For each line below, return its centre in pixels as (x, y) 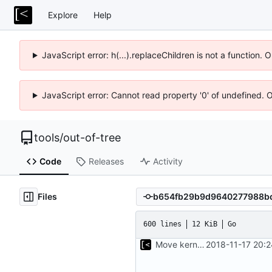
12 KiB (205, 224)
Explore (63, 15)
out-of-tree (92, 138)
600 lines (162, 224)
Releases (106, 161)
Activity (168, 161)
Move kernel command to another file (201, 244)
